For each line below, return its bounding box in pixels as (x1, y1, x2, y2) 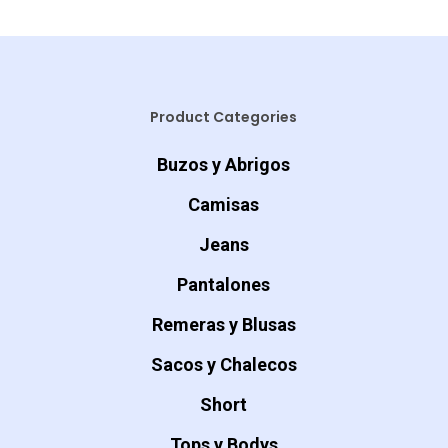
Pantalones (177, 274, 271, 295)
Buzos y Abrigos (157, 154, 291, 175)
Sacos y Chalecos (150, 354, 297, 375)
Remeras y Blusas (151, 314, 296, 335)
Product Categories (150, 107, 298, 127)
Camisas (188, 194, 260, 215)
